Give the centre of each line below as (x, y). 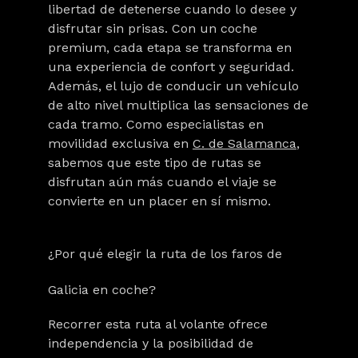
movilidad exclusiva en (118, 143)
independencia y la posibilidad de (151, 343)
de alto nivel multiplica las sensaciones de (178, 105)
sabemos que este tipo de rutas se (155, 163)
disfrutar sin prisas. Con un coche (153, 28)
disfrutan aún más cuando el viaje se (162, 182)
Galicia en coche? (102, 290)
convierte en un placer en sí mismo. (159, 201)
